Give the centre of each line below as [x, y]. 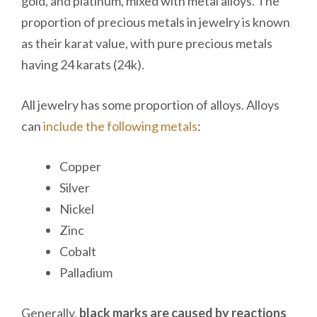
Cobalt [78, 252]
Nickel [77, 209]
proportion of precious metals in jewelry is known [156, 22]
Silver [75, 188]
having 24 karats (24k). [84, 65]
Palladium [86, 273]
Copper [80, 167]
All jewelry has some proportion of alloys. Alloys [150, 105]
